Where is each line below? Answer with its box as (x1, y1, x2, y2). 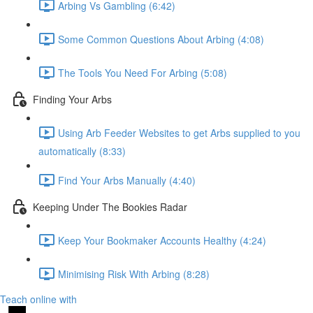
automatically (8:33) (38, 144, 126, 158)
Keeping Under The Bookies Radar (33, 199, 187, 214)
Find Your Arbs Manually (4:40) (58, 173, 196, 187)
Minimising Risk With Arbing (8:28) (58, 266, 210, 281)
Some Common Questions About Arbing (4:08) (58, 31, 264, 46)
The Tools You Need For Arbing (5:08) (58, 65, 227, 80)
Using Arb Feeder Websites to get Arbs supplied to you (58, 125, 300, 140)
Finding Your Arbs (33, 92, 112, 106)
